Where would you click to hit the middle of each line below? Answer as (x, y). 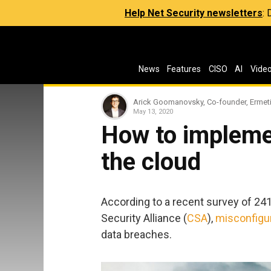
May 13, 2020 (153, 111)
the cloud (151, 162)
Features (184, 69)
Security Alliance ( (144, 218)
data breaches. (136, 234)
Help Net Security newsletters (194, 13)
